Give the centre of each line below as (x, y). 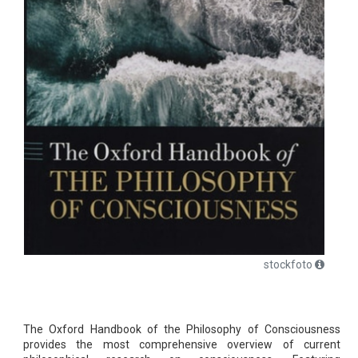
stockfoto (288, 265)
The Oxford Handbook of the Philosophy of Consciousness (182, 329)
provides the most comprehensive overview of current (182, 344)
